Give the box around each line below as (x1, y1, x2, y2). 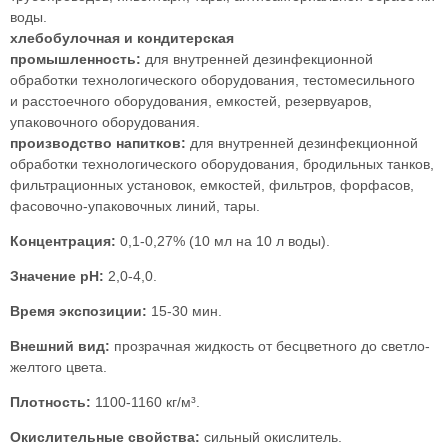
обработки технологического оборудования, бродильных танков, (10, 155, 434, 172)
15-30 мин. (147, 302, 222, 319)
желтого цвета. (10, 358, 107, 375)
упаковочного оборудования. (10, 113, 200, 130)
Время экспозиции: (10, 302, 147, 319)
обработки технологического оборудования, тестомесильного (10, 71, 415, 88)
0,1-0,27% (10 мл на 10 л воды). (116, 232, 330, 249)
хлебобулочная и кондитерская (10, 29, 234, 46)
